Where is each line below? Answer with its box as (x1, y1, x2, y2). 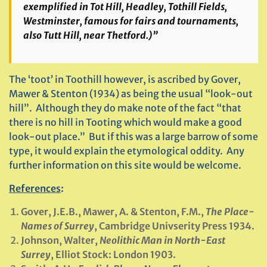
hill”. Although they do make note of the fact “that (9, 102, 241, 114)
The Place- (206, 206, 254, 218)
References (9, 182, 61, 194)
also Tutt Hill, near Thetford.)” (23, 29, 158, 41)
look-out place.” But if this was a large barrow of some (9, 131, 258, 142)
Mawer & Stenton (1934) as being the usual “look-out (9, 88, 253, 100)
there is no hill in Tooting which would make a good (9, 116, 242, 128)
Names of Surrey (21, 220, 94, 232)
